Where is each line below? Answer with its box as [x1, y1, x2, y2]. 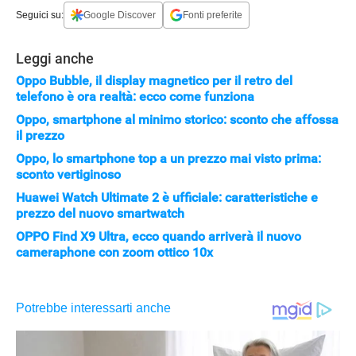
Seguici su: [16, 9, 64, 21]
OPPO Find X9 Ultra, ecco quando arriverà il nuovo [16, 229, 301, 245]
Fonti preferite [183, 9, 242, 21]
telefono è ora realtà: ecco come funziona [16, 89, 254, 105]
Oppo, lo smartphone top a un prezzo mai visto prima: [16, 151, 321, 167]
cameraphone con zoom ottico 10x [16, 245, 213, 261]
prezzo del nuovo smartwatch [16, 206, 184, 222]
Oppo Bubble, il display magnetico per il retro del [16, 73, 292, 89]
